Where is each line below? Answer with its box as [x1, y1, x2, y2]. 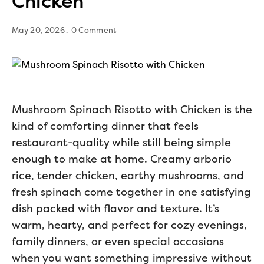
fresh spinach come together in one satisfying [12, 185, 251, 199]
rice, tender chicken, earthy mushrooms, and [12, 169, 244, 182]
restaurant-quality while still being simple [12, 136, 231, 149]
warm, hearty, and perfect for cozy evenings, [12, 218, 247, 232]
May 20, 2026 [12, 25, 65, 35]
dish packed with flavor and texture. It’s [12, 202, 219, 215]
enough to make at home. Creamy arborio [12, 152, 232, 166]
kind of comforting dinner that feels [12, 119, 199, 133]
